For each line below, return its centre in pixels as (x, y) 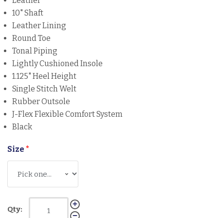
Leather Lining (39, 26)
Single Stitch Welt (44, 89)
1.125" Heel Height (44, 76)
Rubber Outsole (41, 102)
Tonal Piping (35, 51)
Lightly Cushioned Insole (57, 64)
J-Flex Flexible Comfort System (67, 114)
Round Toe (31, 38)
